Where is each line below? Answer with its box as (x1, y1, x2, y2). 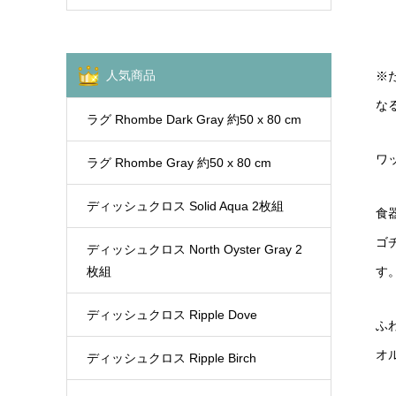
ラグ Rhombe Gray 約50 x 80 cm (86, 155, 271, 170)
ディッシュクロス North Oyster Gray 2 (86, 241, 302, 256)
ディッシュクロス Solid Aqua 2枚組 (86, 198, 284, 213)
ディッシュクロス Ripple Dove (86, 307, 257, 322)
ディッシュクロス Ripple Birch (86, 350, 256, 365)
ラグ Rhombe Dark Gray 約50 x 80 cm (86, 111, 301, 126)
